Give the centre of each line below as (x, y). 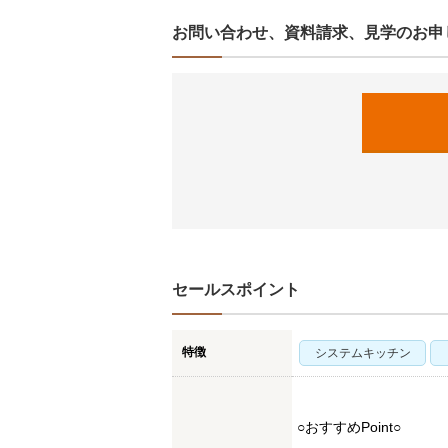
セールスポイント (236, 289)
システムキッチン (362, 353)
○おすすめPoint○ (349, 427)
